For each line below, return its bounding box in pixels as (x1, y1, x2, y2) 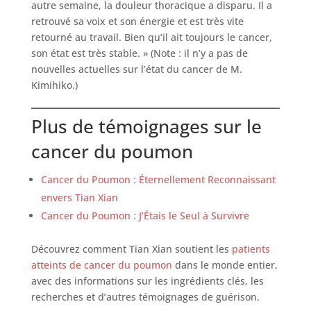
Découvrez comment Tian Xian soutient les (31, 242, 232, 255)
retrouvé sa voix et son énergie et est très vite (31, 14, 244, 28)
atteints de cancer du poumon (31, 258, 172, 271)
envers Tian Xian (40, 190, 118, 204)
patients (231, 242, 270, 255)
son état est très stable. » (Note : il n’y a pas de (31, 46, 248, 60)
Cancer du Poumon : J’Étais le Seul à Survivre (40, 208, 249, 222)
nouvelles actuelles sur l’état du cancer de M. (31, 62, 242, 76)
